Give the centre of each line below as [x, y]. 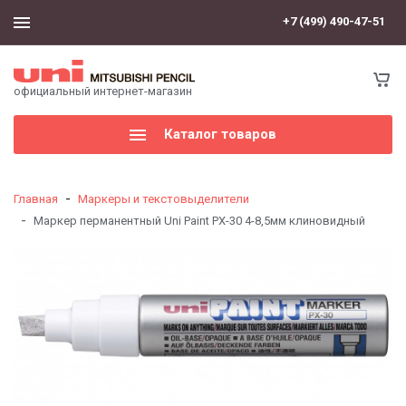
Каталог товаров [220, 135]
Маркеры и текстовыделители [164, 199]
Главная [36, 199]
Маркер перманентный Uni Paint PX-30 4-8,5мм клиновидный [199, 221]
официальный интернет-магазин [103, 92]
